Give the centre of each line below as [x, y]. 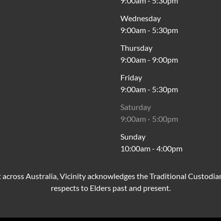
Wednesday [141, 18]
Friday [131, 77]
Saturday [136, 107]
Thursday [136, 48]
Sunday [133, 137]
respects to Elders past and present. [110, 188]
